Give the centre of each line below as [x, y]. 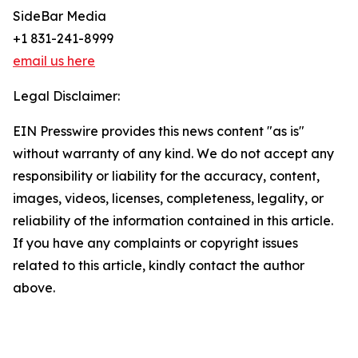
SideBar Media [60, 16]
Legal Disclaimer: [66, 96]
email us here [54, 61]
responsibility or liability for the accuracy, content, [166, 176]
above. [34, 288]
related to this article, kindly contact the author [159, 266]
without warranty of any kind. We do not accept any [173, 154]
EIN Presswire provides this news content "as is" [159, 131]
